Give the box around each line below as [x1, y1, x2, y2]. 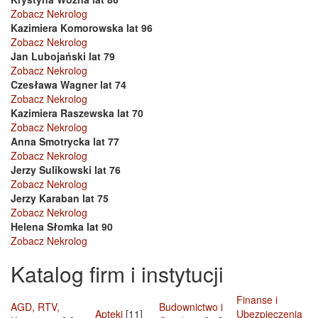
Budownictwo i [159, 300, 223, 314]
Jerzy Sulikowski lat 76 [11, 163, 121, 177]
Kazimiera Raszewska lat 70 [11, 106, 143, 121]
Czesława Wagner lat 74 [11, 77, 126, 92]
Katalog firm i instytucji [11, 258, 224, 290]
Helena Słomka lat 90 [11, 219, 113, 234]
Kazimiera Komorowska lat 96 [11, 21, 153, 35]
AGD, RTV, [11, 300, 60, 314]
